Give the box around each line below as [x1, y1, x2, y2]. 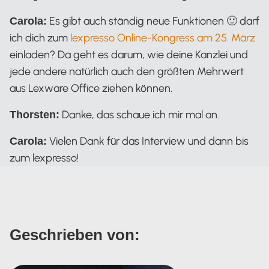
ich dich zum [10, 31, 70, 45]
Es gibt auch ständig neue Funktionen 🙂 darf [47, 14, 259, 28]
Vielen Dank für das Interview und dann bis [47, 134, 249, 148]
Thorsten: [10, 109, 59, 121]
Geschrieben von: [10, 226, 140, 244]
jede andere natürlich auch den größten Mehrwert [10, 65, 244, 79]
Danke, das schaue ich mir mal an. [59, 108, 219, 122]
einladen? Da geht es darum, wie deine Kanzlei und [10, 48, 248, 62]
